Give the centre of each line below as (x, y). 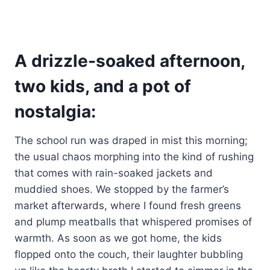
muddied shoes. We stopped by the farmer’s (122, 189)
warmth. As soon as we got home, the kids (118, 238)
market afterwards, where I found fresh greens (128, 205)
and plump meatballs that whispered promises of (133, 221)
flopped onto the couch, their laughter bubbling (129, 254)
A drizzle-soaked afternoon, (130, 61)
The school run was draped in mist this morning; (131, 140)
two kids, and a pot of (103, 86)
